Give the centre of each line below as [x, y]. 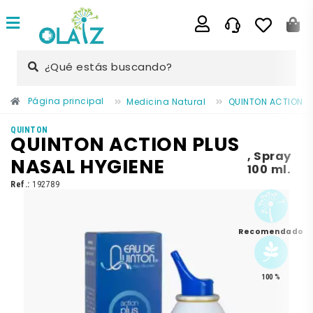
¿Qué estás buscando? [108, 68]
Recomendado [271, 232]
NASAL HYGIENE [88, 168]
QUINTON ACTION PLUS [125, 146]
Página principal [66, 102]
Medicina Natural [166, 102]
